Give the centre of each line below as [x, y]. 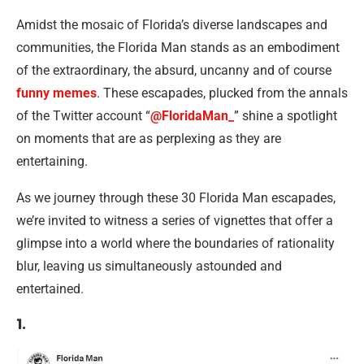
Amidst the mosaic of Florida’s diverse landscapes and [172, 25]
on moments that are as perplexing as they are [149, 139]
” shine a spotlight [286, 116]
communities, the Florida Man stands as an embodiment [178, 48]
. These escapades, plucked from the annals [222, 93]
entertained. [50, 289]
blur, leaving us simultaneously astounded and [149, 266]
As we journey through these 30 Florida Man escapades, [176, 198]
